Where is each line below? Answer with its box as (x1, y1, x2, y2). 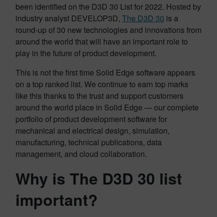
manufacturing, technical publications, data (15, 137, 162, 148)
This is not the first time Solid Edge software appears (15, 67, 195, 78)
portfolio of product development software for (15, 113, 167, 124)
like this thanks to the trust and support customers (15, 90, 184, 101)
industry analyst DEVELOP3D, (15, 13, 122, 24)
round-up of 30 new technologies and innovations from (15, 24, 201, 35)
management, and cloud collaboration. (15, 148, 147, 159)
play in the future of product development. (15, 47, 156, 59)
